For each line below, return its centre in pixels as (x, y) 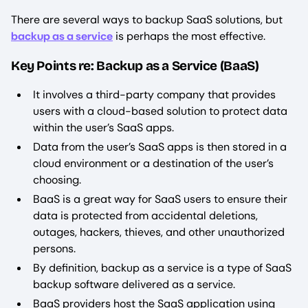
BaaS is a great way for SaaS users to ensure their (160, 199)
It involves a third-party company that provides (154, 95)
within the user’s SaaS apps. (103, 128)
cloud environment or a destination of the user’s (153, 164)
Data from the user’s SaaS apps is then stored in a (160, 147)
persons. (54, 249)
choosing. (57, 180)
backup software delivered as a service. (134, 285)
